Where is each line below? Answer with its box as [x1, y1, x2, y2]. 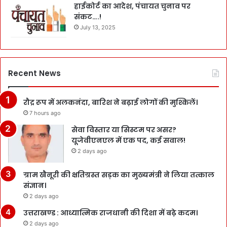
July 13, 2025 [80, 23, 116, 31]
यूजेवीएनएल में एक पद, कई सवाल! [71, 135, 185, 145]
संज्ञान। [23, 180, 46, 191]
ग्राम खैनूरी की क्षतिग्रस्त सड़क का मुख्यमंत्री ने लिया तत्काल [23, 169, 214, 180]
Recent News [8, 67, 61, 79]
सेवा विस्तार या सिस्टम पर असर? [71, 124, 176, 135]
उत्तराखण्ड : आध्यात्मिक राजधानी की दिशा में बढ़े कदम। [23, 207, 198, 218]
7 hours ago [29, 109, 61, 117]
